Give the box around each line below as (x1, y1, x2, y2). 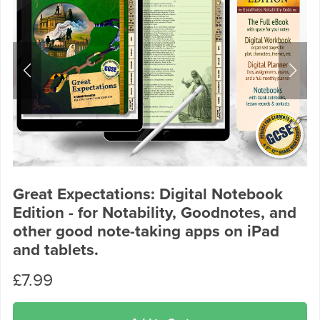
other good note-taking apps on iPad (12, 221, 279, 241)
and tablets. (12, 239, 99, 259)
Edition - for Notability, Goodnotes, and (12, 202, 296, 222)
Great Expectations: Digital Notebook (12, 184, 283, 204)
